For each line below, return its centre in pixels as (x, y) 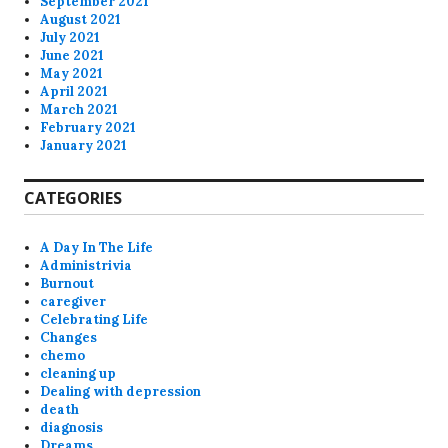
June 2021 (72, 55)
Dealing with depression (121, 391)
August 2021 (81, 19)
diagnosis (72, 427)
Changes (69, 337)
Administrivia (86, 265)
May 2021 (72, 73)
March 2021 (79, 109)
